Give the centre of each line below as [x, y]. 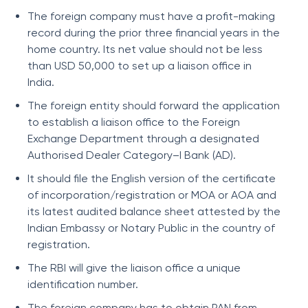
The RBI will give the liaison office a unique [134, 268]
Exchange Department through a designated [143, 139]
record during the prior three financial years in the [154, 33]
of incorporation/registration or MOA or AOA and [152, 195]
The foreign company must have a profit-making [151, 16]
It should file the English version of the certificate [152, 178]
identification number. [84, 284]
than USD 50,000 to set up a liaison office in [140, 66]
